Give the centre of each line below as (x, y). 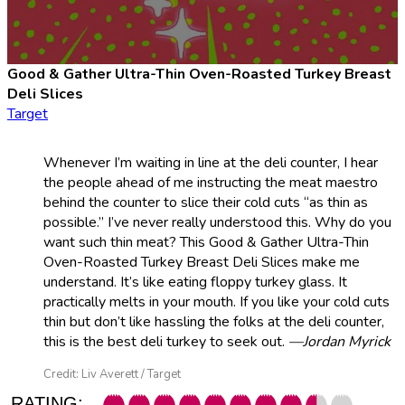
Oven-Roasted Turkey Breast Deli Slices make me (202, 262)
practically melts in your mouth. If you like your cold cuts (217, 301)
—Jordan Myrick (339, 341)
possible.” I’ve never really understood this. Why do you (217, 222)
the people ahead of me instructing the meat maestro (211, 182)
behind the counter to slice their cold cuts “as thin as (206, 202)
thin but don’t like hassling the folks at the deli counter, (214, 321)
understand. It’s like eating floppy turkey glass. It (195, 282)
